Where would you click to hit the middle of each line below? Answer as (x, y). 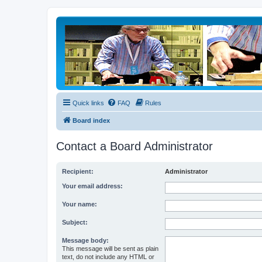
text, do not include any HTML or (108, 257)
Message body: (85, 240)
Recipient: (78, 171)
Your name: (80, 204)
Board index (91, 120)
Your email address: (92, 186)
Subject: (75, 222)
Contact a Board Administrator (135, 146)
